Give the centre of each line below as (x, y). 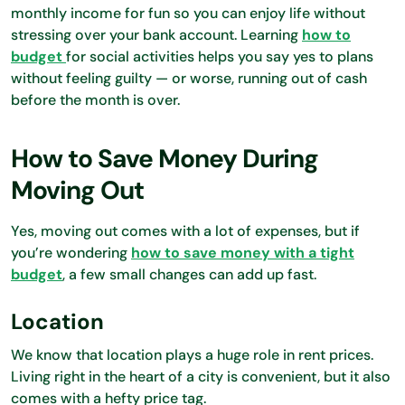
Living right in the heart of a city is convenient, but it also (201, 376)
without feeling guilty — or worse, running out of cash (189, 78)
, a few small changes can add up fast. (189, 274)
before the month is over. (97, 99)
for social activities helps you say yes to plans (220, 56)
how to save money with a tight (243, 252)
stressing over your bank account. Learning (156, 34)
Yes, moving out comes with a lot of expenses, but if (185, 231)
